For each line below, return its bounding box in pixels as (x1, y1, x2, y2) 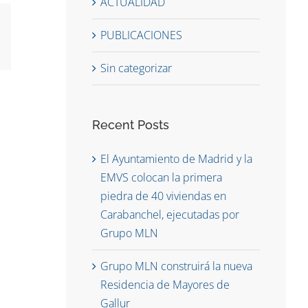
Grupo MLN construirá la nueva (100, 258, 253, 274)
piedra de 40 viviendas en (100, 188, 227, 204)
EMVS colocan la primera (100, 170, 223, 186)
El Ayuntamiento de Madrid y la (100, 151, 253, 167)
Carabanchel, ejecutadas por (100, 207, 240, 223)
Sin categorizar (100, 60, 173, 76)
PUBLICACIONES (100, 27, 183, 43)
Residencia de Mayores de (100, 277, 230, 293)
